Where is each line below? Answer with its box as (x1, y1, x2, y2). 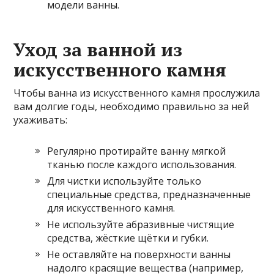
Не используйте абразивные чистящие (47, 217, 235, 231)
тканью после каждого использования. (47, 157, 237, 171)
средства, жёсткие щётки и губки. (47, 231, 209, 245)
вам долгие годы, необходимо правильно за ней (13, 99, 250, 113)
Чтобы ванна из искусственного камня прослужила (13, 86, 261, 100)
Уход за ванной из (13, 37, 183, 62)
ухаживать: (13, 113, 68, 127)
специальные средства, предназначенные (47, 187, 251, 201)
